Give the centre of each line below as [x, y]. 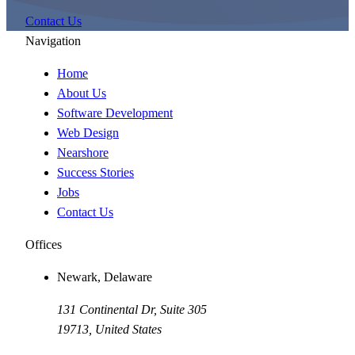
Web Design [88, 132]
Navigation [53, 40]
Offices [44, 244]
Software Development [115, 113]
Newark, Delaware [105, 277]
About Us [82, 93]
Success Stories [95, 172]
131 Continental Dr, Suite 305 [132, 309]
